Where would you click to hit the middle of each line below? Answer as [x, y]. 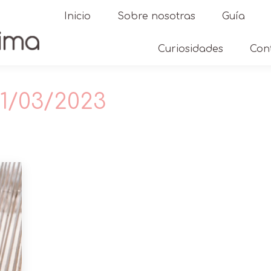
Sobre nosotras [156, 16]
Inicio [77, 16]
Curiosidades [190, 49]
